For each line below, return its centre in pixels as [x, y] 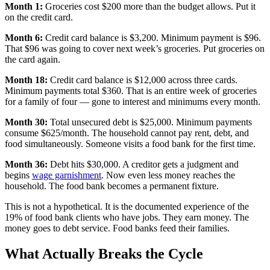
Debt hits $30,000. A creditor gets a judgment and [143, 165]
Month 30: [26, 122]
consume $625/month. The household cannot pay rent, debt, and [127, 133]
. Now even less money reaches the [168, 175]
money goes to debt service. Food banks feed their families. [117, 228]
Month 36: [26, 165]
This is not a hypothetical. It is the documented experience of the [127, 207]
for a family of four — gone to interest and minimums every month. [133, 102]
